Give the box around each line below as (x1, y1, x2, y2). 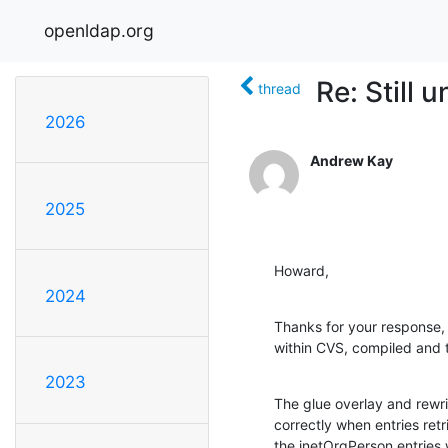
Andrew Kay (310, 151, 393, 169)
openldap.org (44, 19, 154, 41)
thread (258, 79, 301, 97)
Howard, (274, 261, 329, 279)
